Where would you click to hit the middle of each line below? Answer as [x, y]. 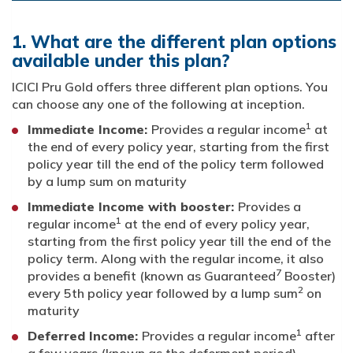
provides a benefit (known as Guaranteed [152, 276]
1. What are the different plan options [174, 42]
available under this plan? [121, 61]
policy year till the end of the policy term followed [176, 164]
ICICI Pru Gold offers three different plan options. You [170, 87]
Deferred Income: [85, 336]
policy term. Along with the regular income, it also [176, 259]
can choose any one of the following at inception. [158, 104]
